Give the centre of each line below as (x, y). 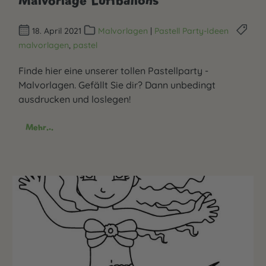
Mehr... (39, 127)
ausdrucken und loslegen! (75, 99)
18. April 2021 (57, 31)
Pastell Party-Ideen (191, 31)
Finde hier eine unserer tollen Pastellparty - (113, 70)
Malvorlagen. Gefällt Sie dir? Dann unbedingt (117, 85)
